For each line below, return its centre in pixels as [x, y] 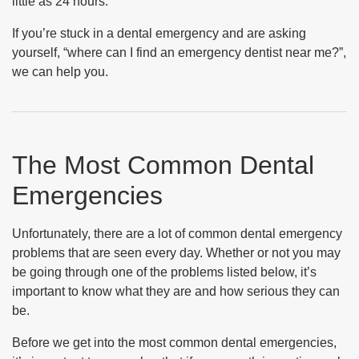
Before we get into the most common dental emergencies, [174, 343]
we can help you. [60, 72]
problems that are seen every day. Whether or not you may [176, 253]
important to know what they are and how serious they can [176, 291]
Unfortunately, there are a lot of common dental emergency [177, 234]
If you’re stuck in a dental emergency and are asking [159, 33]
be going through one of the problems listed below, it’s [164, 272]
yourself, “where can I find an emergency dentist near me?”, [179, 52]
